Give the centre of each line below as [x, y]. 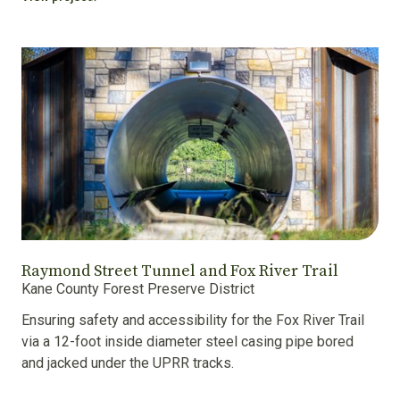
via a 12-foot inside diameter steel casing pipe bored [187, 342]
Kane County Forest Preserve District [138, 289]
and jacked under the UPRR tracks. [128, 363]
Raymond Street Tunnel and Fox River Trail [180, 271]
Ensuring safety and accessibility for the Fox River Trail [193, 321]
